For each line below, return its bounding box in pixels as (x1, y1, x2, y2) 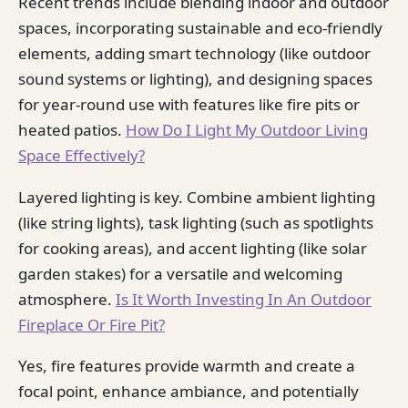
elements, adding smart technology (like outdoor (18, 43, 371, 65)
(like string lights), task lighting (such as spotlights (18, 211, 373, 233)
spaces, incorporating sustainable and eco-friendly (18, 17, 382, 39)
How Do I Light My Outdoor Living (126, 119, 368, 141)
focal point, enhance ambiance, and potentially (18, 381, 359, 403)
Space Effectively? (18, 145, 145, 167)
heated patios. (18, 119, 126, 141)
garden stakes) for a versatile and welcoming (18, 262, 342, 284)
